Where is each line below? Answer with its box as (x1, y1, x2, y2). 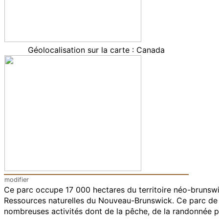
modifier (4, 176, 29, 183)
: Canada (132, 45, 165, 55)
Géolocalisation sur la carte (28, 45, 130, 55)
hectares (90, 185, 125, 195)
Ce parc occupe (4, 185, 66, 195)
